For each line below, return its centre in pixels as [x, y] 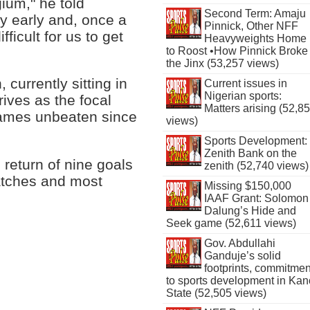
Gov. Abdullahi [239, 243]
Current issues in [245, 83]
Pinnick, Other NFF [251, 26]
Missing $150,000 [247, 186]
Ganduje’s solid [242, 256]
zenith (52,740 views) [256, 166]
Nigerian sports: [243, 96]
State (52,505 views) [217, 293]
